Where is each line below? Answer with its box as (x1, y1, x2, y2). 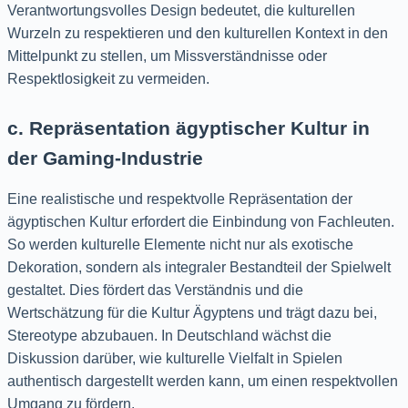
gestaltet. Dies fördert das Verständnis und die (7, 281, 303, 298)
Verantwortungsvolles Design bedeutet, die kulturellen (7, 2, 355, 18)
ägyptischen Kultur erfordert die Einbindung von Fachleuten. (7, 213, 394, 229)
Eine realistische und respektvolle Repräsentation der (7, 190, 352, 207)
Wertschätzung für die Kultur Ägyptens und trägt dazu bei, (7, 304, 377, 321)
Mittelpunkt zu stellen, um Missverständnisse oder (7, 47, 327, 64)
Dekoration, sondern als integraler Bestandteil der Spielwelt (7, 259, 391, 275)
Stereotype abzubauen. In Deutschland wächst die (7, 327, 331, 343)
